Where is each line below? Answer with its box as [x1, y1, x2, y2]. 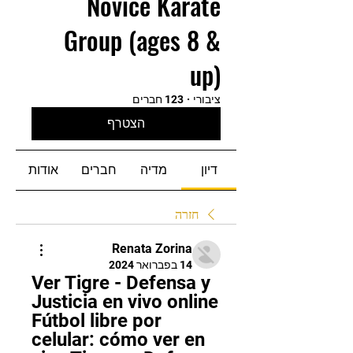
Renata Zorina [112, 241, 192, 256]
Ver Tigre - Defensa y [32, 272, 210, 294]
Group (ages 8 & [64, 21, 221, 58]
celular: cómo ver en [32, 329, 205, 351]
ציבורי [193, 93, 221, 106]
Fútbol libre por [32, 310, 162, 332]
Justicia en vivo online [32, 291, 218, 313]
